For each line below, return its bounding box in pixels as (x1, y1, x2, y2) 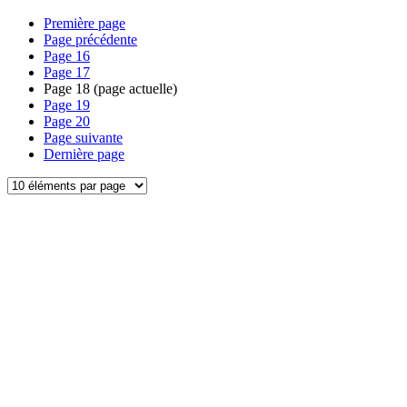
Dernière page (44, 146, 124, 162)
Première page (44, 15, 125, 31)
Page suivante (44, 130, 123, 145)
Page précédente (44, 32, 137, 47)
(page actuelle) (90, 81, 177, 96)
